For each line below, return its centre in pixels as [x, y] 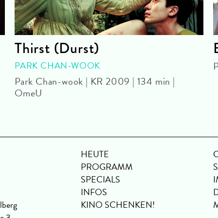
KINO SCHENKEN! [118, 205]
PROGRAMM [107, 167]
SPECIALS [100, 180]
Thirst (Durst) [57, 48]
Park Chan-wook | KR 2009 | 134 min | [95, 82]
